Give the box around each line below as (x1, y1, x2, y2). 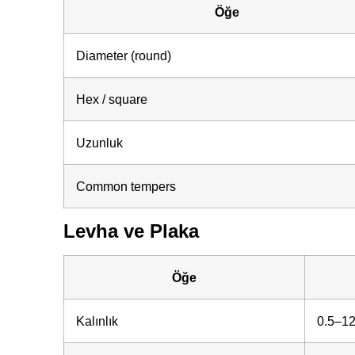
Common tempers (75, 178, 176, 193)
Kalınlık (75, 313, 118, 328)
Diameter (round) (75, 48, 171, 63)
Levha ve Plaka (63, 219, 199, 242)
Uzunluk (75, 135, 123, 150)
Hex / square (75, 91, 147, 106)
